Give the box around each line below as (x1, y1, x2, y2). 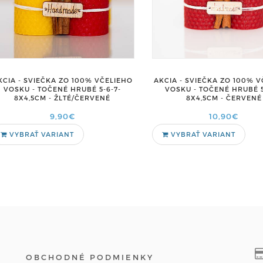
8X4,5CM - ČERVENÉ (186, 93, 262, 102)
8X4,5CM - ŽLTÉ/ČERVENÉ (14, 94, 111, 102)
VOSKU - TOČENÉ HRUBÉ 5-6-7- (4, 85, 122, 93)
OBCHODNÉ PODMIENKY (26, 252, 154, 262)
